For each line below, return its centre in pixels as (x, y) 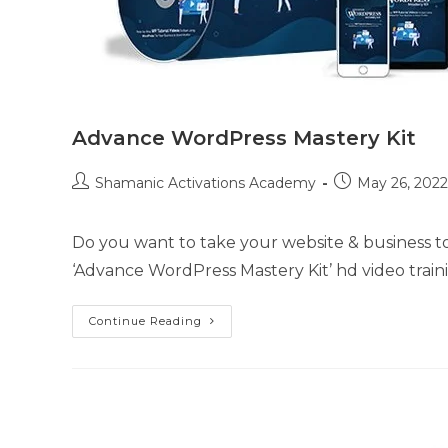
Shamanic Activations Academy (205, 183)
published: (368, 202)
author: (95, 202)
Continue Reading (145, 321)
